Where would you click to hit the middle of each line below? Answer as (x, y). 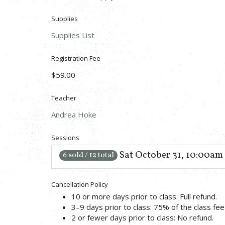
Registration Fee (76, 58)
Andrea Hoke (74, 114)
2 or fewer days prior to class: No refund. (142, 217)
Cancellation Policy (80, 184)
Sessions (65, 137)
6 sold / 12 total (88, 155)
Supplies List (73, 35)
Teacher (64, 98)
